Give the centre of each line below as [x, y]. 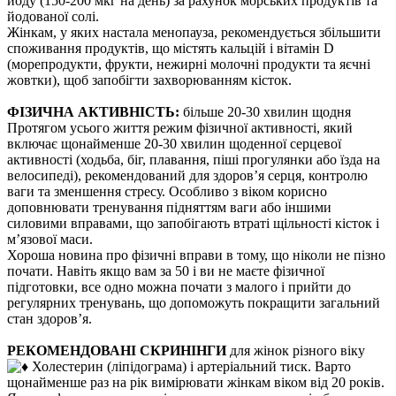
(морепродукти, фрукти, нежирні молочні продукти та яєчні [189, 64]
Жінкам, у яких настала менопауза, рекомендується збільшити [194, 32]
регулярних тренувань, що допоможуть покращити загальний [194, 302]
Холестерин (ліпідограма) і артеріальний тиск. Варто [190, 366]
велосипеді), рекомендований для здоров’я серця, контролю [187, 175]
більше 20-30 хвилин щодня [265, 111]
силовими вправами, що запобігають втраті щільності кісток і [193, 223]
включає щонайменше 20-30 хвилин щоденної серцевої [174, 143]
